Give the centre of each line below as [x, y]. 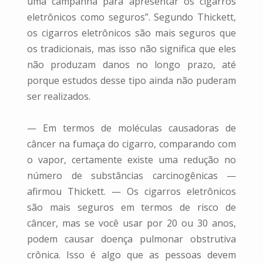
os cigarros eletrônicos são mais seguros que [131, 33]
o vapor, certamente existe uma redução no [131, 160]
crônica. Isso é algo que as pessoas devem [131, 255]
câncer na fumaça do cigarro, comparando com [131, 144]
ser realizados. [59, 96]
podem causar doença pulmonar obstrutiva [131, 239]
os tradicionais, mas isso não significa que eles [131, 49]
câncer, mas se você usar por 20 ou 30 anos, [131, 223]
